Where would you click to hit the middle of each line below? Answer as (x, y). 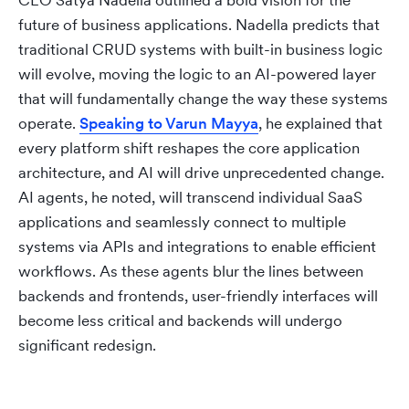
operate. (49, 123)
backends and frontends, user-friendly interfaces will (198, 296)
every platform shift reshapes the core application (189, 148)
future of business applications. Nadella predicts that (199, 25)
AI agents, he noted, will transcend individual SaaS (190, 197)
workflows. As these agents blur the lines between (191, 271)
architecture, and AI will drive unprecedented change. (201, 173)
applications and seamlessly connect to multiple (182, 222)
